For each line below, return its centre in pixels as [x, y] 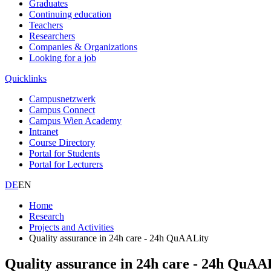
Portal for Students [64, 153]
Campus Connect [62, 109]
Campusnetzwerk [62, 99]
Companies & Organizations [83, 47]
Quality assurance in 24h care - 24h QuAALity [119, 238]
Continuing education [70, 14]
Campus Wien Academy [75, 120]
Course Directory [62, 142]
